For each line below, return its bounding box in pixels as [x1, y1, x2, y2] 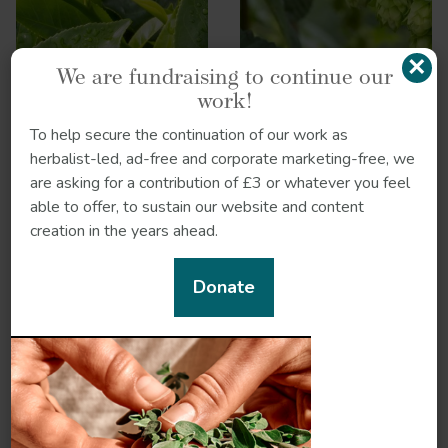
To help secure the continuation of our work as [30, 123, 349, 146]
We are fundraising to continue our [55, 66, 393, 90]
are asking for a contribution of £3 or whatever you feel [30, 171, 411, 194]
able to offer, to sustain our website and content [30, 195, 365, 218]
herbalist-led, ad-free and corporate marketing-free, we [30, 147, 416, 170]
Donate [193, 274, 255, 299]
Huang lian [69, 326, 155, 346]
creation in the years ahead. [30, 219, 219, 242]
